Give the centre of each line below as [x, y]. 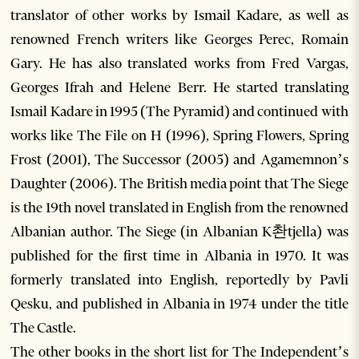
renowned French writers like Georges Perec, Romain [179, 39]
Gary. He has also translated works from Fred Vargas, [179, 63]
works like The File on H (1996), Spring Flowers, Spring [179, 135]
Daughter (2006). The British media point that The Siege [179, 184]
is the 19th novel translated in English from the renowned [179, 208]
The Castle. [44, 328]
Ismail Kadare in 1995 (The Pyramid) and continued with [179, 111]
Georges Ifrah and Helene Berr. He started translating [179, 87]
